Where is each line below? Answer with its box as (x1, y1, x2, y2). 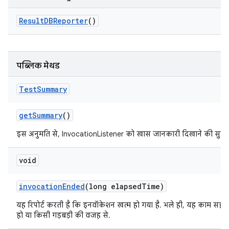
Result (19, 16, 44, 26)
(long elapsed (85, 181, 142, 191)
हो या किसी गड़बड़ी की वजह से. (16, 211, 110, 220)
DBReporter (44, 16, 88, 26)
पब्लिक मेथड (16, 61, 60, 71)
